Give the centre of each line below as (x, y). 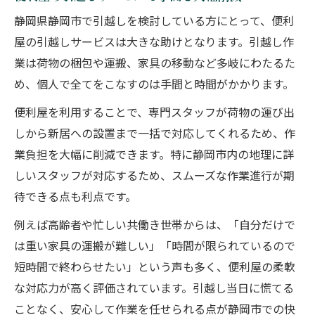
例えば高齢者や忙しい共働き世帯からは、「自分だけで (155, 226)
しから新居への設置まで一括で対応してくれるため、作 (155, 135)
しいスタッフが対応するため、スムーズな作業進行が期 (154, 177)
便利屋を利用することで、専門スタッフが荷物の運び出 (154, 114)
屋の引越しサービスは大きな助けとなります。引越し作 (154, 43)
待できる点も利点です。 (75, 198)
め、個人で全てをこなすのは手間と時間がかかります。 (154, 85)
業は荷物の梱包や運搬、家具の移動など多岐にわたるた (155, 64)
